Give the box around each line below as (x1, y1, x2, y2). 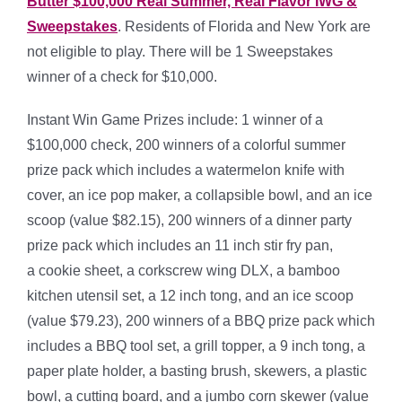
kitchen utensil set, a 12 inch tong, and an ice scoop (27, 288, 354, 303)
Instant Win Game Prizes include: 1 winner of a (27, 112, 323, 127)
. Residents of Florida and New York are (118, 19, 371, 34)
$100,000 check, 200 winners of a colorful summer (27, 137, 345, 153)
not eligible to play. (27, 44, 145, 59)
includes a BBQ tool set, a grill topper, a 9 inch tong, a (27, 338, 365, 354)
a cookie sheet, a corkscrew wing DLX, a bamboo (27, 263, 340, 278)
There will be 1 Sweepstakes (149, 44, 333, 59)
